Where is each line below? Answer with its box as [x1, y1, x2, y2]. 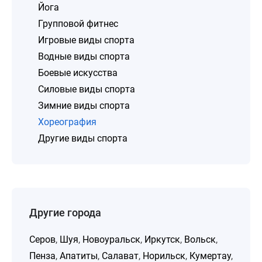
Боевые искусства [38, 67, 118, 78]
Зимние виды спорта [38, 100, 130, 111]
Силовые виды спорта [38, 84, 135, 95]
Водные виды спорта [38, 51, 130, 62]
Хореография [38, 116, 96, 127]
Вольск [184, 234, 216, 245]
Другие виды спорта [38, 133, 127, 144]
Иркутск [144, 234, 180, 245]
